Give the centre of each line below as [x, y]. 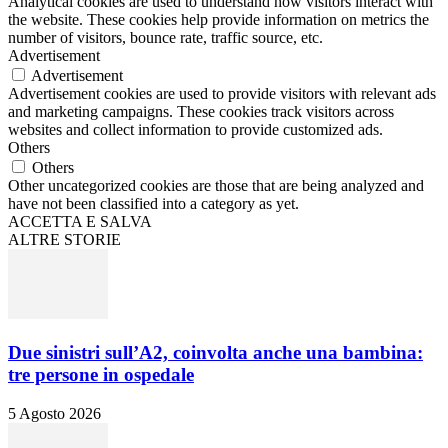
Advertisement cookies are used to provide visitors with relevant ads [222, 94]
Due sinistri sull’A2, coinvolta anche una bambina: [215, 352]
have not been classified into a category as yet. [153, 204]
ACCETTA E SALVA [80, 222]
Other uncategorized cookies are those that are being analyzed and [216, 186]
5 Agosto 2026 [54, 413]
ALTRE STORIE [64, 240]
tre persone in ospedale [101, 374]
